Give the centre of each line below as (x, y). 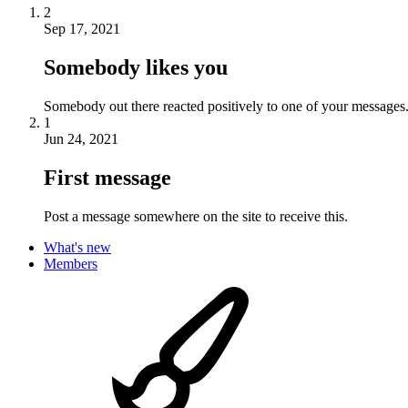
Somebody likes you (136, 68)
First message (107, 178)
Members (71, 263)
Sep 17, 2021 (82, 29)
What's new (77, 247)
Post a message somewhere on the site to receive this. (196, 216)
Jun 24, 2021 (81, 139)
